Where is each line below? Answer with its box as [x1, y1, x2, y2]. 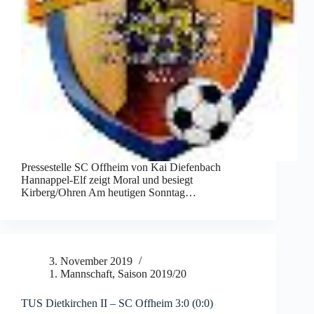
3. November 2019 [49, 255, 132, 268]
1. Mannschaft [49, 268, 112, 280]
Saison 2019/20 [118, 268, 186, 280]
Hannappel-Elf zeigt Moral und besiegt [21, 174, 193, 186]
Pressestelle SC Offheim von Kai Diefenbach [21, 161, 221, 174]
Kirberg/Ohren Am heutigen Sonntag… [21, 186, 196, 199]
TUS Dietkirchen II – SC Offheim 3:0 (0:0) [21, 297, 213, 310]
